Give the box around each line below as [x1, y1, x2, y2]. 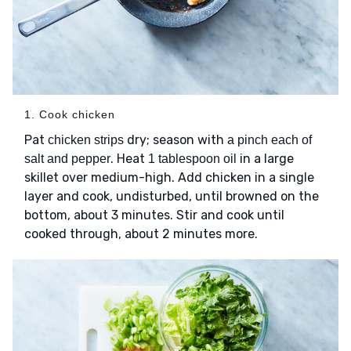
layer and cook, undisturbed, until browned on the [24, 188, 319, 204]
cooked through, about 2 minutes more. [24, 226, 258, 241]
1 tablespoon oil [148, 151, 237, 165]
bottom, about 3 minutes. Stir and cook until [24, 207, 284, 223]
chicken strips [48, 132, 124, 147]
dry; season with [124, 132, 227, 147]
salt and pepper [24, 151, 110, 165]
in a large [237, 150, 294, 166]
